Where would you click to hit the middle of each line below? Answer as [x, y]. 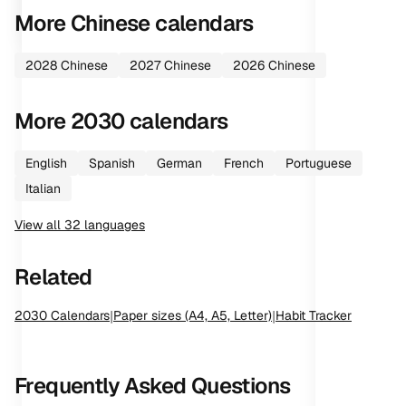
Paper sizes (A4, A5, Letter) [193, 315]
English [46, 163]
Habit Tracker [314, 315]
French [244, 163]
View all [39, 225]
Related [53, 277]
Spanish [112, 163]
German [179, 163]
